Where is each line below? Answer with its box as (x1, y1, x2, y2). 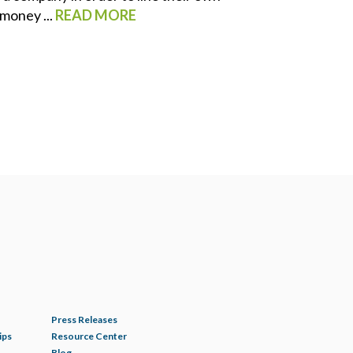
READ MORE (54, 6, 136, 24)
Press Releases (50, 314, 117, 326)
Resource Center (50, 330, 127, 343)
